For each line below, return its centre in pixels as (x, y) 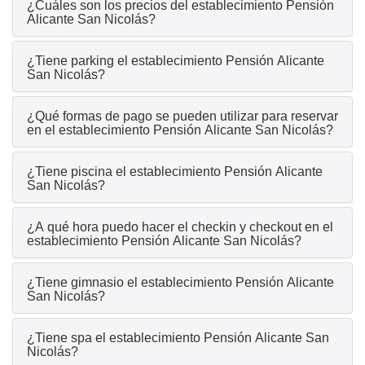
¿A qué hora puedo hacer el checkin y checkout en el (180, 227)
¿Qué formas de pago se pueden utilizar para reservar (182, 117)
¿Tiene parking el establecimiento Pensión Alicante (176, 61)
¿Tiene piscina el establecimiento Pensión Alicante (175, 172)
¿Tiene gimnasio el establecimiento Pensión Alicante (180, 283)
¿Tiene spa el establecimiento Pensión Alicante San (178, 338)
